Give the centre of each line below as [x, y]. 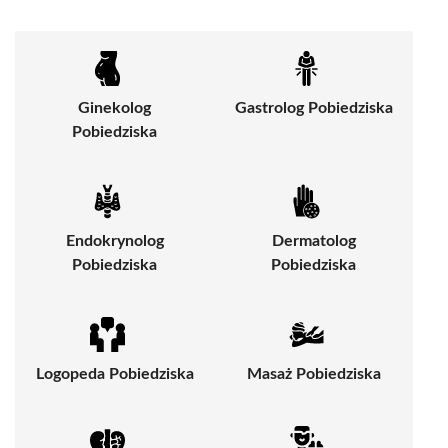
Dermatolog [313, 241]
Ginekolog [114, 108]
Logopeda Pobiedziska [114, 374]
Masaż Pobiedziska [313, 374]
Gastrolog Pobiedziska [313, 108]
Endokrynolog [114, 241]
